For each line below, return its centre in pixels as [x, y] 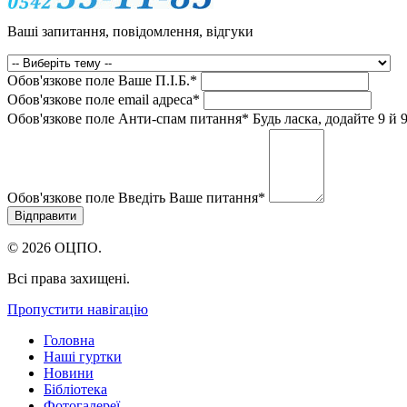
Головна [69, 341]
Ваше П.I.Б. [152, 81]
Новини [69, 373]
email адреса [154, 100]
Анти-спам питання [178, 119]
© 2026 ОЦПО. [55, 248]
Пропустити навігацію [78, 310]
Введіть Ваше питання [186, 198]
